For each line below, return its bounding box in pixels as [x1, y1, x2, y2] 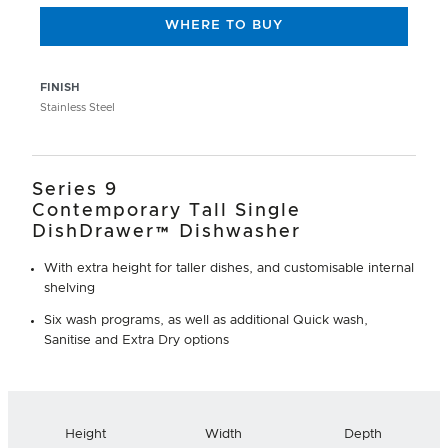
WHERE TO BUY [165, 19, 283, 33]
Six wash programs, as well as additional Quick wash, [44, 314, 368, 327]
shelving [44, 282, 95, 295]
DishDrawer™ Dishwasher [32, 223, 301, 241]
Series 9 [32, 181, 118, 199]
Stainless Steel [40, 102, 115, 113]
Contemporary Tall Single [32, 202, 301, 220]
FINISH [40, 82, 80, 93]
